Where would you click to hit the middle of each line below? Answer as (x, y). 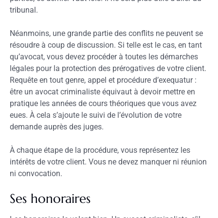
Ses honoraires (50, 199)
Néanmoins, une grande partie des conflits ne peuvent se (106, 33)
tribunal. (24, 10)
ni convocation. (36, 173)
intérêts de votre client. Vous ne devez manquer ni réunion (108, 162)
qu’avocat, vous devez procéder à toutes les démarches (104, 57)
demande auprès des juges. (57, 127)
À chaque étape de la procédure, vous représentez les (100, 150)
